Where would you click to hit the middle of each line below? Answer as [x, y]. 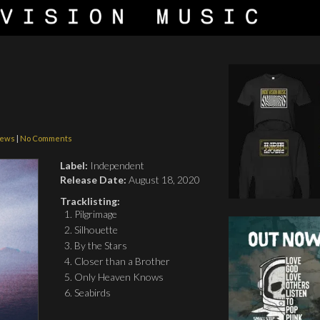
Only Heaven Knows [119, 277]
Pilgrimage [96, 214]
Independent [116, 165]
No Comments [46, 138]
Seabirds [93, 292]
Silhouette [96, 230]
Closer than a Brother [122, 261]
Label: [74, 165]
